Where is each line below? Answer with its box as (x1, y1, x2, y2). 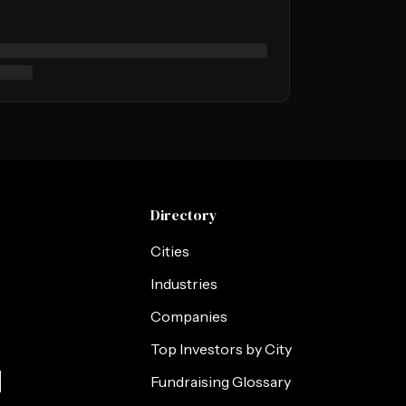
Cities (150, 242, 190, 260)
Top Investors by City (150, 340, 293, 358)
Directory (150, 205, 218, 225)
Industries (150, 275, 218, 293)
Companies (150, 307, 228, 325)
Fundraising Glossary (150, 372, 292, 391)
